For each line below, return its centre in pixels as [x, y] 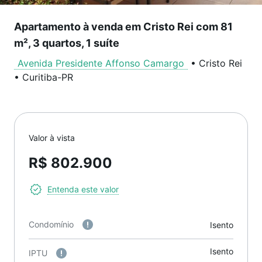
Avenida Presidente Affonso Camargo [101, 63]
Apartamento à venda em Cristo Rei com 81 [123, 27]
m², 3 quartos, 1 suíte [67, 43]
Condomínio [51, 224]
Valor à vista [52, 138]
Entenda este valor [83, 189]
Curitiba [40, 77]
